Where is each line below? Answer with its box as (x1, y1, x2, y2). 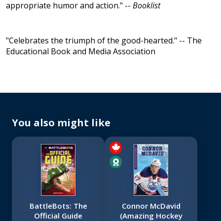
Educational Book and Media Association (6, 46, 155, 57)
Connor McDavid (121, 201, 181, 211)
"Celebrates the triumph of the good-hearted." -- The (6, 35, 202, 46)
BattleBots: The (29, 201, 87, 211)
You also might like (12, 116, 110, 130)
